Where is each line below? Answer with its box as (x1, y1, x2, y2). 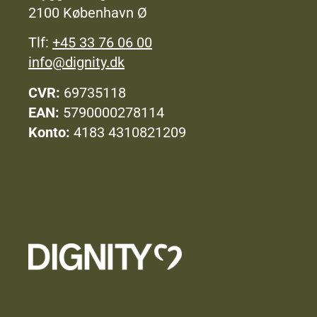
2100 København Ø (28, 4, 147, 22)
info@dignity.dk (28, 54, 125, 71)
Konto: (28, 123, 74, 141)
